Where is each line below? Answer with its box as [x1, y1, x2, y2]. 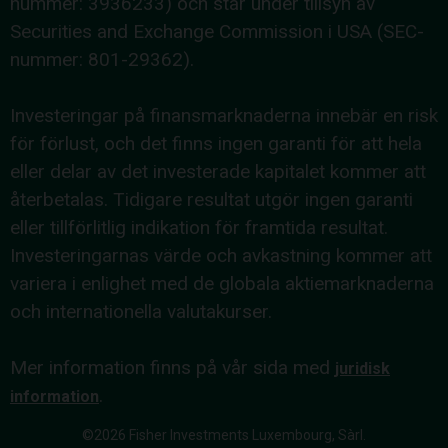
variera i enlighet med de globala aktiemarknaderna [10, 271, 434, 295]
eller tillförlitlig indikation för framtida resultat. [10, 215, 388, 239]
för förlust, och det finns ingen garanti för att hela [10, 131, 422, 155]
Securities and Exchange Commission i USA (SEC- [10, 19, 424, 43]
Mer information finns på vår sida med [10, 355, 335, 379]
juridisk [335, 358, 390, 378]
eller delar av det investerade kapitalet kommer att [10, 159, 426, 183]
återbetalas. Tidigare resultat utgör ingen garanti [10, 187, 413, 211]
